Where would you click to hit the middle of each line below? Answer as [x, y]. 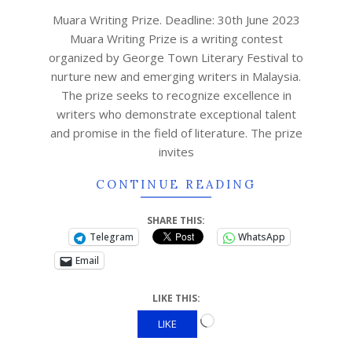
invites [176, 152]
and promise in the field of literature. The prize [176, 133]
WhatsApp [262, 237]
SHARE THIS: [176, 220]
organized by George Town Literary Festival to [176, 57]
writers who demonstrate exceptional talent [176, 114]
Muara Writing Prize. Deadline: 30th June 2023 [176, 20]
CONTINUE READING [176, 184]
